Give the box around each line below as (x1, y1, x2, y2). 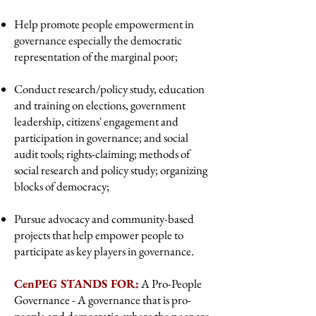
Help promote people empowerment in (14, 16, 194, 32)
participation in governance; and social (14, 130, 188, 145)
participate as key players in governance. (14, 243, 194, 259)
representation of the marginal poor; (14, 49, 178, 64)
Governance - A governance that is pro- (14, 292, 191, 308)
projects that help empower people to (14, 227, 183, 243)
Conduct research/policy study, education (14, 81, 205, 97)
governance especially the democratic (14, 32, 182, 48)
